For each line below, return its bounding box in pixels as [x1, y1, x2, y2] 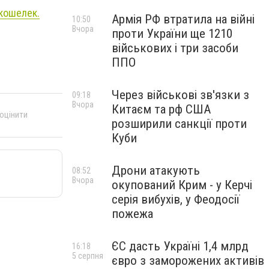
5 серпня [72, 251, 103, 261]
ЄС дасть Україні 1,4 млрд [112, 239, 249, 253]
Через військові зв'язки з [112, 88, 249, 102]
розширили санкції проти [112, 116, 247, 131]
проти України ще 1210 [112, 26, 232, 41]
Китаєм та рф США [112, 102, 211, 116]
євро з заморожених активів [112, 253, 264, 268]
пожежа [112, 207, 153, 221]
